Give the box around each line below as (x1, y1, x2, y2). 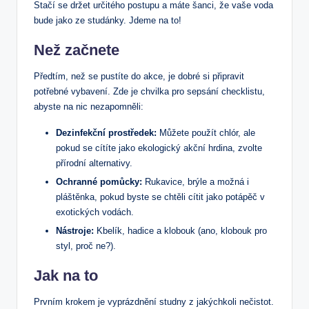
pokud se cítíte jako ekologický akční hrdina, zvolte (56, 142, 262, 153)
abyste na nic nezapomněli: (34, 101, 143, 112)
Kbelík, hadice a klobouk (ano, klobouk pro (94, 225, 267, 236)
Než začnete (34, 41, 119, 59)
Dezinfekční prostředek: (56, 127, 157, 138)
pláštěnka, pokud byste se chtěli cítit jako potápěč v (56, 191, 265, 202)
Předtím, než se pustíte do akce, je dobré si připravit (34, 70, 244, 81)
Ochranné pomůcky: (56, 176, 142, 187)
